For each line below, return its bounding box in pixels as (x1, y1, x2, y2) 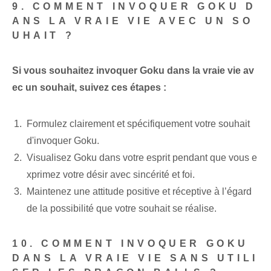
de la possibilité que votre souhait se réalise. (27, 203, 217, 214)
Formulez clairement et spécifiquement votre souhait (27, 119, 250, 129)
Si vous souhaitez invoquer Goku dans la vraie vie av (12, 65, 254, 76)
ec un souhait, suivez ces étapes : (12, 82, 166, 93)
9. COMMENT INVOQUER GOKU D (12, 1, 256, 12)
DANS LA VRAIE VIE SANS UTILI (12, 253, 258, 264)
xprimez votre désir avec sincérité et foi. (27, 169, 195, 180)
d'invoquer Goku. (27, 135, 99, 146)
